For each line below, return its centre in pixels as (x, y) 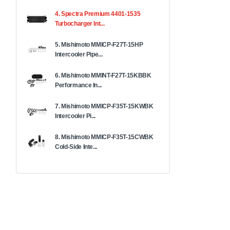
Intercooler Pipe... (79, 54)
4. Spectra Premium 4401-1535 (98, 14)
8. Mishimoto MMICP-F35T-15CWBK (104, 137)
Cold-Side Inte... (76, 147)
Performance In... (79, 85)
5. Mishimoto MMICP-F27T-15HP (99, 44)
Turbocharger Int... (80, 23)
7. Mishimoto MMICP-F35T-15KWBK (104, 106)
